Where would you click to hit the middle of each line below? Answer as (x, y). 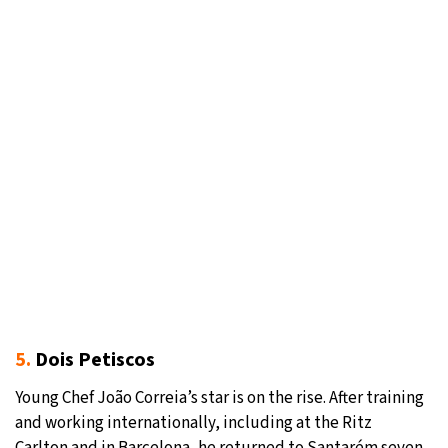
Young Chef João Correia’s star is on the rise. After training (219, 398)
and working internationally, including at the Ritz (193, 423)
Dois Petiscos (93, 360)
